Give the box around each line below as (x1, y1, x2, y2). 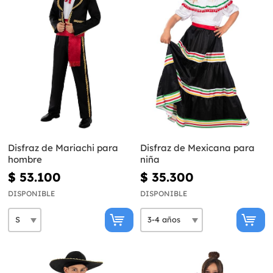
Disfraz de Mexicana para (140, 141, 255, 154)
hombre (8, 153, 42, 165)
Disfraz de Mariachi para (8, 141, 118, 154)
